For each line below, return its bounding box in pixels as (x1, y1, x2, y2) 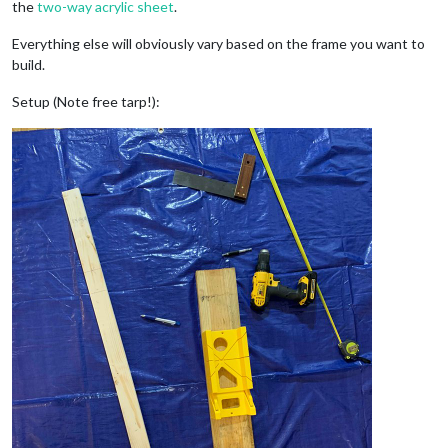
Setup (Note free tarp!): (12, 92, 160, 110)
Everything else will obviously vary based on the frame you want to (12, 34, 425, 52)
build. (12, 55, 45, 73)
